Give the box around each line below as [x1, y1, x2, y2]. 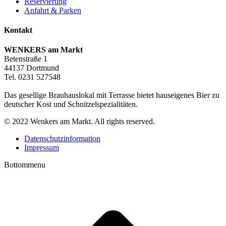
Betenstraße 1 [4, 54, 47, 64]
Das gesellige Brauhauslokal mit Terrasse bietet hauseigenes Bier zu [4, 91, 219, 100]
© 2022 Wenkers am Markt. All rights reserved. [4, 117, 155, 126]
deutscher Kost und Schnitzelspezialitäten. [4, 100, 138, 109]
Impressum [24, 143, 59, 152]
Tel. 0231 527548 [4, 73, 61, 82]
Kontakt [4, 26, 32, 35]
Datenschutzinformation [24, 134, 100, 143]
